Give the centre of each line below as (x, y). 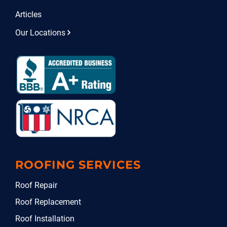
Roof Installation (45, 218)
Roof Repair (36, 185)
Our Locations (40, 33)
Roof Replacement (48, 202)
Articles (28, 15)
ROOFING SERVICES (78, 164)
